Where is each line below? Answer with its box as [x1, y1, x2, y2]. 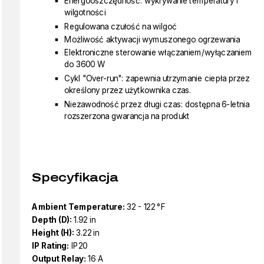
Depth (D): [32, 214, 72, 225]
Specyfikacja [32, 171, 118, 184]
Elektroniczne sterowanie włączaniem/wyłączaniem [64, 47, 252, 58]
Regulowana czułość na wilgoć [64, 21, 177, 32]
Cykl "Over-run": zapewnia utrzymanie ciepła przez [64, 73, 250, 84]
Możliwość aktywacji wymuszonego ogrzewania [64, 34, 240, 45]
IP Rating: [32, 240, 69, 251]
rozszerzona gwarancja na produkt [64, 111, 190, 121]
